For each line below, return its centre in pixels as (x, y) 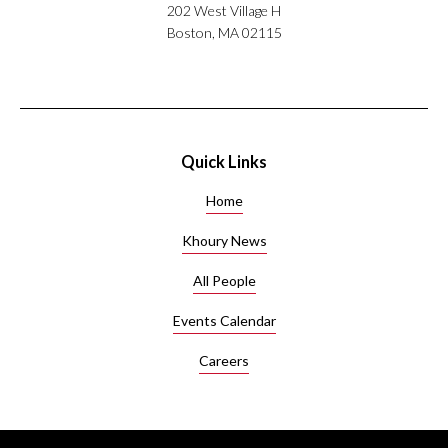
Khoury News (224, 240)
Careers (224, 360)
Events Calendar (224, 320)
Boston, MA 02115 (224, 32)
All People (224, 280)
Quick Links (224, 161)
